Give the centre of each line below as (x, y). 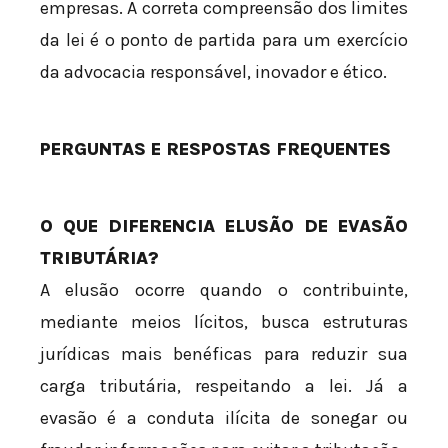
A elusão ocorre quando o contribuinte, (224, 290)
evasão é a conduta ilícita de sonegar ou (224, 418)
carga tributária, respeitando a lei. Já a (224, 386)
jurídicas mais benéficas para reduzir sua (224, 354)
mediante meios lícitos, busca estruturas (224, 322)
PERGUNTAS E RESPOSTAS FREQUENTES (215, 149)
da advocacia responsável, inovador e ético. (213, 72)
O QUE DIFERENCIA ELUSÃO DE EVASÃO (224, 226)
